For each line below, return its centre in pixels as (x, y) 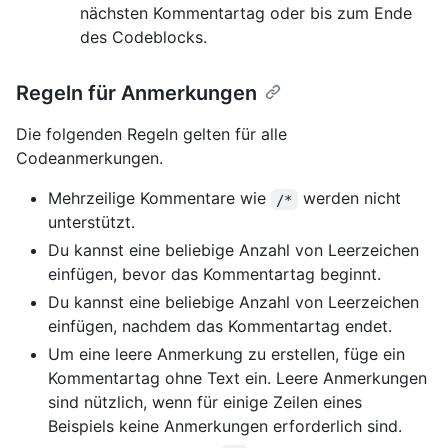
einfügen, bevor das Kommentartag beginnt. (214, 274)
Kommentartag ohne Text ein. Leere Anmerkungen (237, 378)
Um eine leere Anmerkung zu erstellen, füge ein (226, 354)
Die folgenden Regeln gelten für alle (151, 134)
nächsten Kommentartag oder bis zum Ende (246, 13)
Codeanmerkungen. (89, 158)
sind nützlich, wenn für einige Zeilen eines (205, 402)
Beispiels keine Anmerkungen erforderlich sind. (225, 426)
